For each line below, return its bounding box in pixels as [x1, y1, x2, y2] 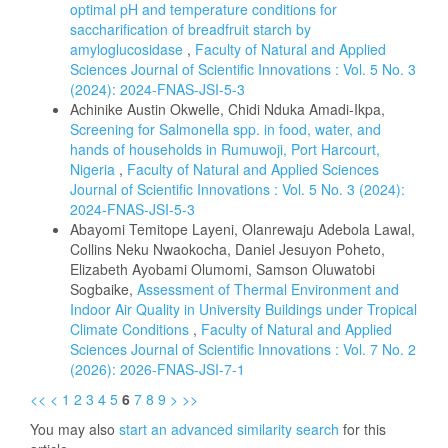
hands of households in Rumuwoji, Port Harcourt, [70, 138, 380, 159]
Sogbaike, [70, 278, 137, 299]
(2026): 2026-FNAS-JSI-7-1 [70, 358, 245, 379]
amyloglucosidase [70, 38, 187, 59]
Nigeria [70, 158, 119, 179]
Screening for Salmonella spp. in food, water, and [70, 118, 381, 139]
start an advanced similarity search [119, 418, 339, 439]
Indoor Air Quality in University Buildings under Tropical [70, 298, 417, 319]
